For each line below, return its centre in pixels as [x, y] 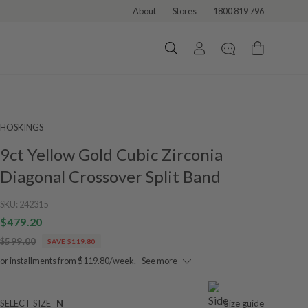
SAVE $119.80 [71, 241]
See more [159, 261]
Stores [185, 11]
